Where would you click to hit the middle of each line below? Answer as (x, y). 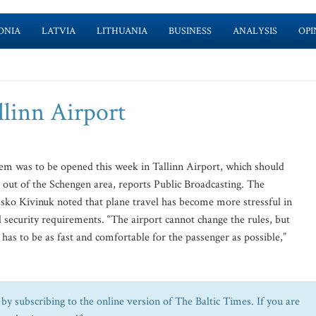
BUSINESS (190, 31)
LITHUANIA (122, 31)
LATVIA (58, 31)
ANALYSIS (255, 31)
